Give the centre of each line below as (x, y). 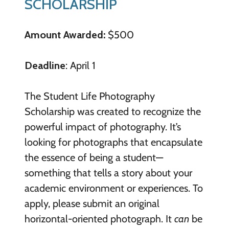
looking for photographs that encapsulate (113, 142)
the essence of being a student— (94, 158)
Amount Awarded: (65, 35)
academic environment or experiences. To (113, 188)
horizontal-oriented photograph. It (99, 219)
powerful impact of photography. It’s (102, 127)
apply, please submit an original (92, 204)
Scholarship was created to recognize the (112, 112)
